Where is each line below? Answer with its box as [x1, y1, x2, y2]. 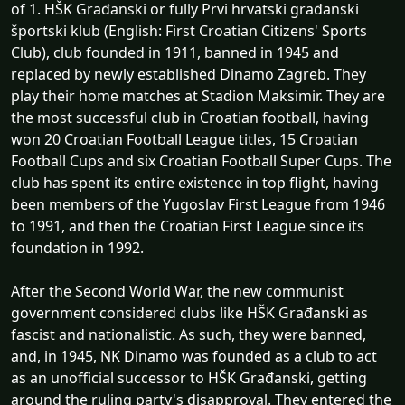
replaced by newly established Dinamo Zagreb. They [11, 63, 366, 84]
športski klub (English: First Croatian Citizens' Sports [11, 20, 367, 41]
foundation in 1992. [11, 237, 144, 258]
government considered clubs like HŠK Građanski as [11, 302, 368, 323]
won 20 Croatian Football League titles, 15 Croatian [11, 128, 358, 149]
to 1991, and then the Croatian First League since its [11, 215, 364, 236]
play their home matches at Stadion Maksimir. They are [11, 85, 385, 106]
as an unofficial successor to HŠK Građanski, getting [11, 367, 367, 388]
